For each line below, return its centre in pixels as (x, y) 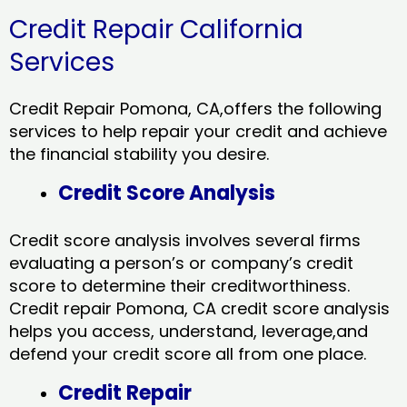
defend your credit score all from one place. (190, 354)
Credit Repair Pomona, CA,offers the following (195, 109)
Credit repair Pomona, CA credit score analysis (199, 309)
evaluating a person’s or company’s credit (181, 263)
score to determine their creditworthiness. (179, 286)
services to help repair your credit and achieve (198, 132)
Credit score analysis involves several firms (185, 241)
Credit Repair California (156, 30)
